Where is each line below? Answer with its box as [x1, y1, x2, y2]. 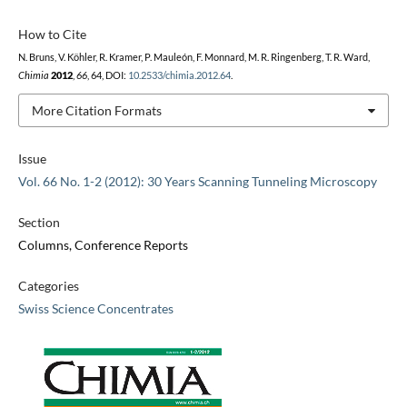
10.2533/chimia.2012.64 [127, 69, 231, 81]
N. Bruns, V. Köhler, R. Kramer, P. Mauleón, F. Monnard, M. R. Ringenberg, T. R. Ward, [17, 51, 370, 63]
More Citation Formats [31, 102, 162, 118]
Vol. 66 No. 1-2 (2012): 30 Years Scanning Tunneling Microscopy [17, 174, 377, 190]
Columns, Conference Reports [17, 237, 188, 253]
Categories [17, 278, 79, 294]
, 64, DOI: [86, 69, 128, 81]
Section [17, 214, 60, 231]
